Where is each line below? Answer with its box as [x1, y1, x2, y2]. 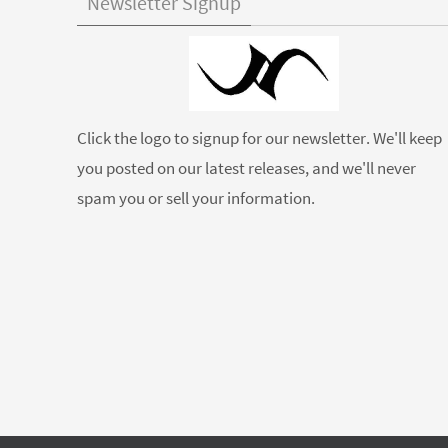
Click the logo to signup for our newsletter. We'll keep [77, 127, 442, 149]
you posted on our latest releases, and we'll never [77, 157, 416, 179]
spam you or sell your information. [77, 187, 315, 209]
